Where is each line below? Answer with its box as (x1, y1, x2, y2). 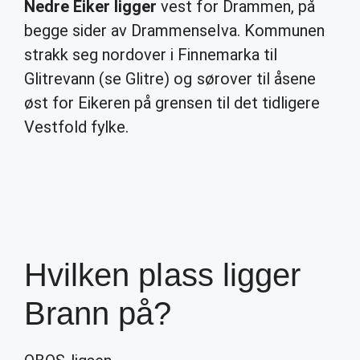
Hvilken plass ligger (24, 257, 301, 292)
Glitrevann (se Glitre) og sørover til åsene (24, 69, 316, 88)
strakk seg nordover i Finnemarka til (24, 45, 277, 64)
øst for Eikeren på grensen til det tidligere (24, 93, 320, 112)
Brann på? (24, 296, 172, 331)
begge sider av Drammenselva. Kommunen (24, 21, 325, 40)
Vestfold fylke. (24, 117, 129, 137)
